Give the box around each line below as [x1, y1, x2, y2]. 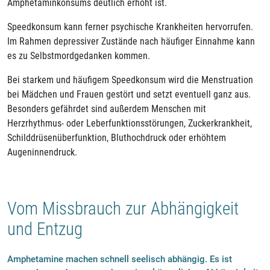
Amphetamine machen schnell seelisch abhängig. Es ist [7, 254, 232, 265]
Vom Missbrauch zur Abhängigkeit [7, 198, 239, 219]
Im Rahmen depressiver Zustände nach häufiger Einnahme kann [7, 35, 255, 47]
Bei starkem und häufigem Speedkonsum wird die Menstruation [7, 74, 253, 86]
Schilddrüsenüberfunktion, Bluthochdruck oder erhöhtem [7, 131, 226, 143]
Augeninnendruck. [7, 146, 77, 158]
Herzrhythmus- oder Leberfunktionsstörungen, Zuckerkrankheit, [7, 117, 252, 129]
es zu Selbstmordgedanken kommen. [7, 49, 150, 61]
